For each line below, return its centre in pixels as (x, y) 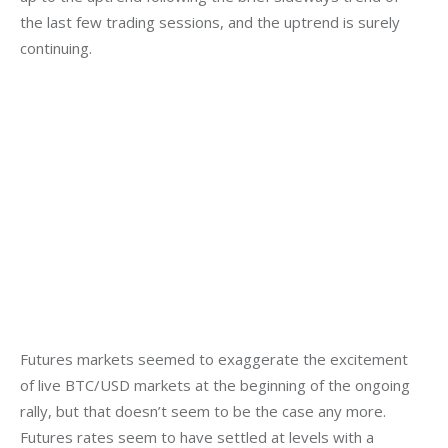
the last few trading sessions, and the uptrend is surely (212, 22)
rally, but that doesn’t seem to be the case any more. (205, 411)
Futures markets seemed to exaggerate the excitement (216, 359)
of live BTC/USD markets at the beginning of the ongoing (217, 385)
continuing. (56, 48)
